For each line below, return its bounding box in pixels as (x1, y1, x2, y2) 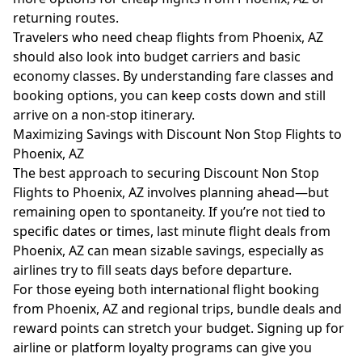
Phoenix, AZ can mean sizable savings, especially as (13, 242, 324, 259)
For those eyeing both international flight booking (13, 280, 319, 298)
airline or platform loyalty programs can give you (13, 339, 312, 356)
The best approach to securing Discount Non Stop (13, 164, 319, 182)
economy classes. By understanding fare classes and (13, 67, 334, 85)
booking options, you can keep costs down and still (13, 86, 326, 104)
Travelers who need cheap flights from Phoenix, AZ (13, 28, 323, 46)
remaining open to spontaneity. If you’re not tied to (13, 203, 326, 221)
